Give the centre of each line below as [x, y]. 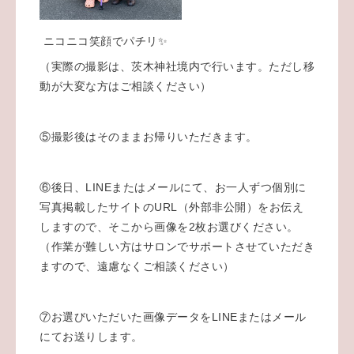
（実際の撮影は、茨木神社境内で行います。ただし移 [177, 66]
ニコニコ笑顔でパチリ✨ [104, 41]
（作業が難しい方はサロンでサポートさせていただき [177, 246]
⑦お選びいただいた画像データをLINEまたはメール [173, 316]
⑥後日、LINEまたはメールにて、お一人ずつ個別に [173, 187]
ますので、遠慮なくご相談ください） [137, 266]
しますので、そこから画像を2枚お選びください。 [169, 226]
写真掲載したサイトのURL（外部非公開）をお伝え [171, 207]
